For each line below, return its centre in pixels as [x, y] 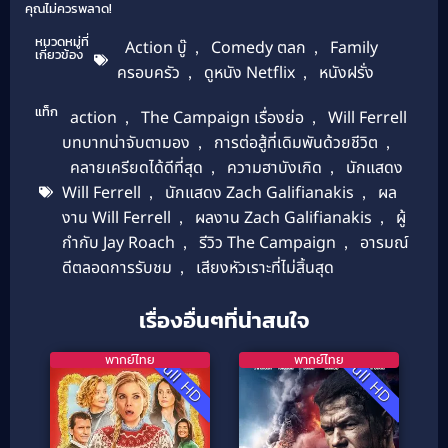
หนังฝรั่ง [346, 72]
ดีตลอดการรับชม [116, 267]
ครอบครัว [148, 72]
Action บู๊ [155, 47]
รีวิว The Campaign [267, 242]
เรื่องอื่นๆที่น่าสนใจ [224, 320]
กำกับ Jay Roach [118, 242]
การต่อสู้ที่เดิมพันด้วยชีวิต [295, 142]
